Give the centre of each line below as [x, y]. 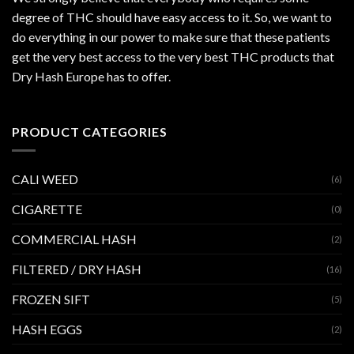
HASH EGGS [47, 330]
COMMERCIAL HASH [74, 239]
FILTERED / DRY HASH [77, 269]
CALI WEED [45, 179]
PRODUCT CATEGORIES [90, 131]
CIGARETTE [47, 209]
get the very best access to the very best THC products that [173, 56]
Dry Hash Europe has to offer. [91, 76]
